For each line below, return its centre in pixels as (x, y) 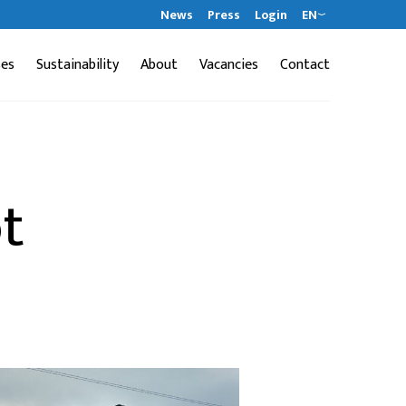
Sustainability (77, 64)
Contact (305, 64)
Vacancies (229, 64)
